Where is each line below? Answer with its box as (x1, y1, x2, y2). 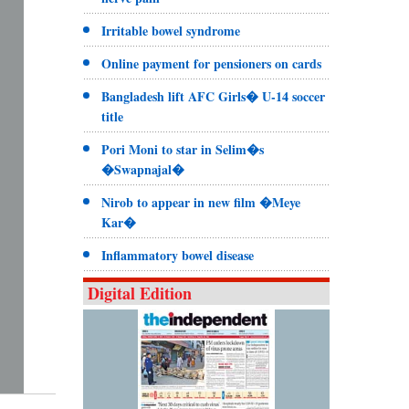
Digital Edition (87, 280, 192, 305)
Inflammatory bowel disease (100, 245, 254, 265)
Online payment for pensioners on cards (100, 53, 321, 73)
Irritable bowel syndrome (100, 20, 240, 40)
